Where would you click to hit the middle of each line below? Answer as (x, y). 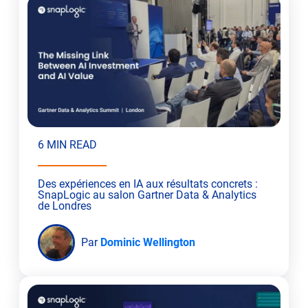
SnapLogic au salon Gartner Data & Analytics (147, 195)
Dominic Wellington (148, 242)
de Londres (65, 206)
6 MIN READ (67, 144)
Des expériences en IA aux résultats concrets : (148, 184)
